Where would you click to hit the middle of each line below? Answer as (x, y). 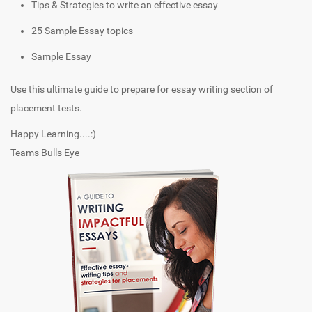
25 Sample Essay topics (82, 30)
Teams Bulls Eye (45, 152)
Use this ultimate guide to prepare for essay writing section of (142, 89)
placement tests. (46, 108)
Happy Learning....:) (53, 133)
